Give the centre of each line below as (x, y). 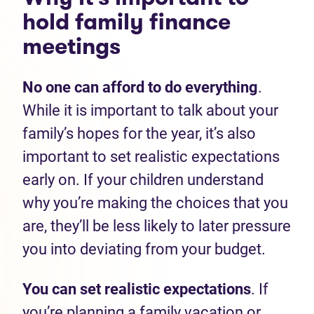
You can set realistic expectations (137, 289)
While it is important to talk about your (150, 110)
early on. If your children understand (143, 180)
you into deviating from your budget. (146, 249)
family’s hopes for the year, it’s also (139, 134)
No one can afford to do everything (140, 87)
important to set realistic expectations (151, 157)
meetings (71, 46)
